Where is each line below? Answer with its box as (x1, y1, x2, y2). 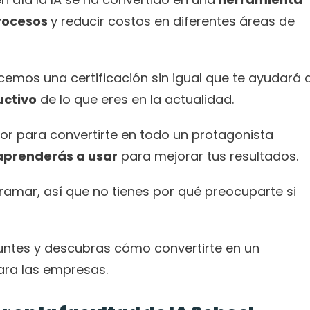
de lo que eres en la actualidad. (37, 91, 237, 108)
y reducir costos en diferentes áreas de (51, 12, 295, 30)
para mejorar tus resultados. (118, 147, 302, 165)
